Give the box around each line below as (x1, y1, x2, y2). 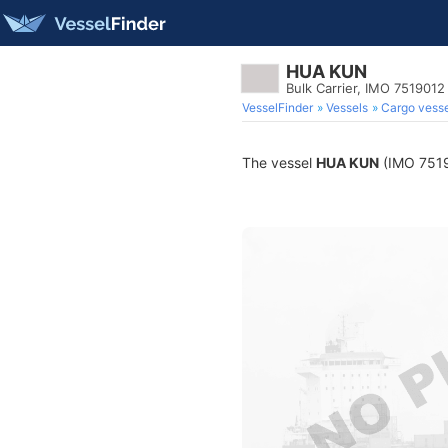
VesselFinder (242, 100, 313, 115)
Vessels (326, 100, 368, 115)
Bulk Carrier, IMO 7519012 (286, 80, 445, 96)
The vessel (242, 154, 316, 171)
